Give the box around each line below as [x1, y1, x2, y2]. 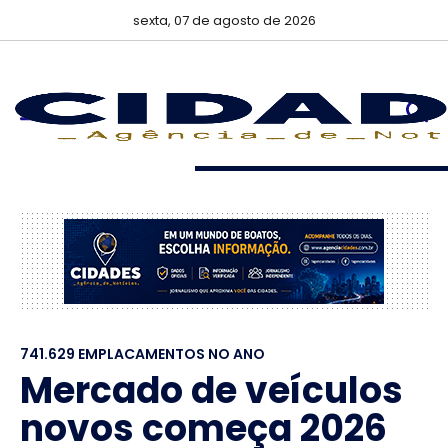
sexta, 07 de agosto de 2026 [132, 11, 316, 30]
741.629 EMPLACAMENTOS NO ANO [20, 344, 265, 364]
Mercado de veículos [20, 365, 403, 416]
